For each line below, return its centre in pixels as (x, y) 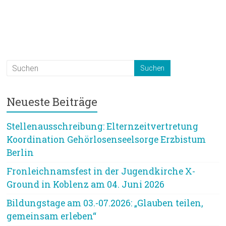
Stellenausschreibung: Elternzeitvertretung (103, 126)
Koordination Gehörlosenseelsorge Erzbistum (106, 139)
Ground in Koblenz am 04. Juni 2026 (86, 184)
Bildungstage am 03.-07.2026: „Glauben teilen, (105, 203)
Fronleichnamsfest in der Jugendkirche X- (101, 171)
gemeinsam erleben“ (52, 216)
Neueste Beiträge (52, 102)
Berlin (20, 153)
